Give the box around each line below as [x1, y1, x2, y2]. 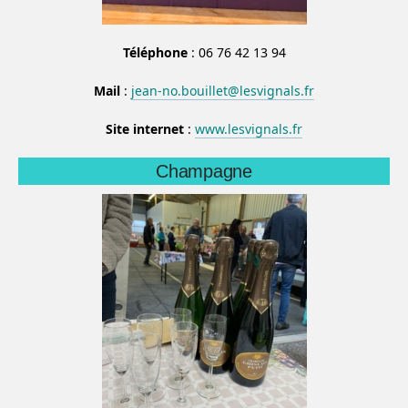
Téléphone [122, 43, 188, 61]
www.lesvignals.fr [195, 119, 302, 138]
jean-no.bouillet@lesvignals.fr [131, 81, 314, 99]
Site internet [106, 119, 184, 138]
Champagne [156, 160, 252, 181]
